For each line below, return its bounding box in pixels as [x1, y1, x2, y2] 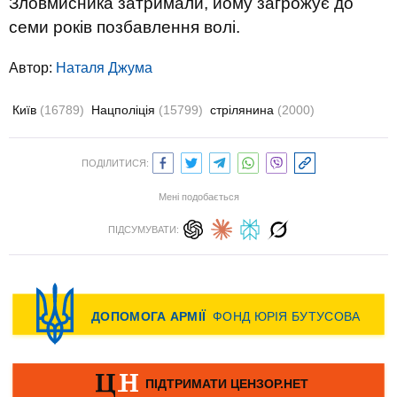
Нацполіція [91, 102, 159, 117]
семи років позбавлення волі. [9, 17, 240, 36]
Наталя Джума [56, 59, 152, 75]
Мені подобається [158, 191, 239, 202]
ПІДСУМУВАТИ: [108, 223, 179, 235]
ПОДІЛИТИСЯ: [82, 157, 149, 168]
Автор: [9, 59, 56, 75]
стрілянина [210, 102, 277, 117]
